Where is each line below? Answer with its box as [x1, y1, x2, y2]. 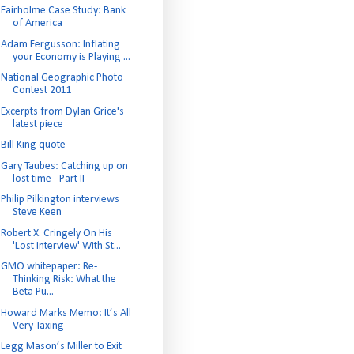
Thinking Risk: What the [12, 273, 116, 285]
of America [12, 17, 62, 29]
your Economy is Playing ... [12, 51, 130, 63]
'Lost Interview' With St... [12, 239, 121, 252]
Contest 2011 [12, 85, 72, 96]
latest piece [12, 118, 63, 130]
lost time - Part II [12, 172, 85, 185]
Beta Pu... [12, 286, 54, 298]
